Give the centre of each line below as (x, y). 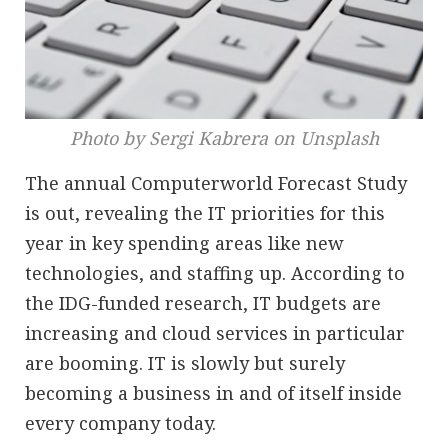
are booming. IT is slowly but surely (185, 362)
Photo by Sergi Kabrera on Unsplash (224, 137)
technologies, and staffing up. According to (215, 272)
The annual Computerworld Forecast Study (216, 182)
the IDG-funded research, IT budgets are (203, 302)
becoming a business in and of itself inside (213, 392)
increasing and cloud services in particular (215, 332)
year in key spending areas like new (184, 242)
